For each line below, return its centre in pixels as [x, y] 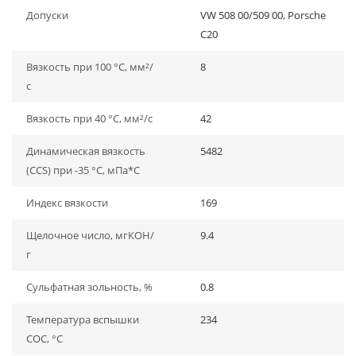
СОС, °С [44, 339]
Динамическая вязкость [86, 151]
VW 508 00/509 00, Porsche [263, 15]
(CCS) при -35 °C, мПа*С [83, 170]
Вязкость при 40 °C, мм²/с [89, 118]
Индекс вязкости [67, 203]
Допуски [47, 15]
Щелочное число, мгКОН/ [90, 235]
